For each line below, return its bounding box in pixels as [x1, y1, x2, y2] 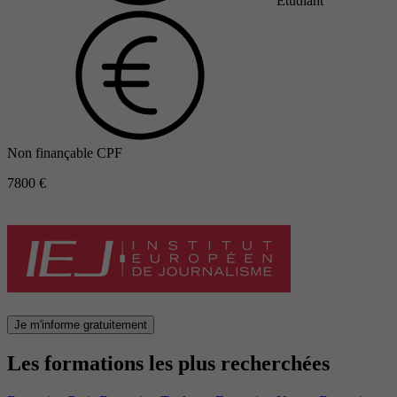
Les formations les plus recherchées [7, 351, 330, 375]
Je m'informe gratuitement [14, 317, 147, 331]
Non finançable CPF [7, 144, 122, 160]
